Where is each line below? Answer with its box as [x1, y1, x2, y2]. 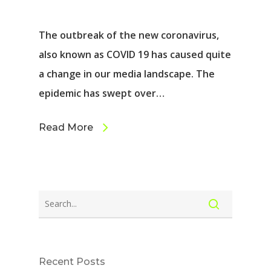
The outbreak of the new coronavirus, [39, 28, 219, 42]
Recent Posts [39, 255, 105, 267]
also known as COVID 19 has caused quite [39, 47, 231, 61]
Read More [39, 121, 93, 133]
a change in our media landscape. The [39, 67, 215, 80]
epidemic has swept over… [39, 86, 165, 100]
